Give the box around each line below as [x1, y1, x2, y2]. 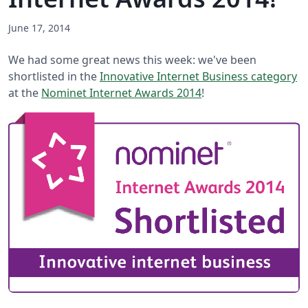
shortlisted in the [8, 68, 100, 84]
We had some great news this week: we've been [8, 52, 256, 67]
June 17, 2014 [8, 21, 70, 34]
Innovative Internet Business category [100, 68, 297, 84]
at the [8, 85, 41, 100]
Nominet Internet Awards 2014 [41, 85, 201, 100]
